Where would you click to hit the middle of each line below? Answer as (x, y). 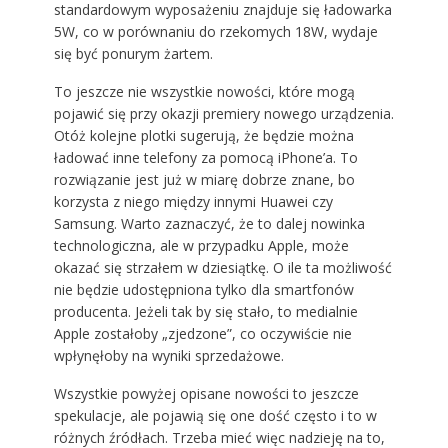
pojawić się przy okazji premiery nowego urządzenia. (223, 114)
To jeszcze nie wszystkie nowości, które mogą (204, 92)
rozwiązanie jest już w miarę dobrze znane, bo (204, 180)
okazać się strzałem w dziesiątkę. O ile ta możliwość (222, 268)
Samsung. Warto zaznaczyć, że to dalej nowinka (209, 224)
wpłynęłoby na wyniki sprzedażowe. (168, 356)
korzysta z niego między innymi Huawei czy (193, 202)
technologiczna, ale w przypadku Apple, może (201, 246)
